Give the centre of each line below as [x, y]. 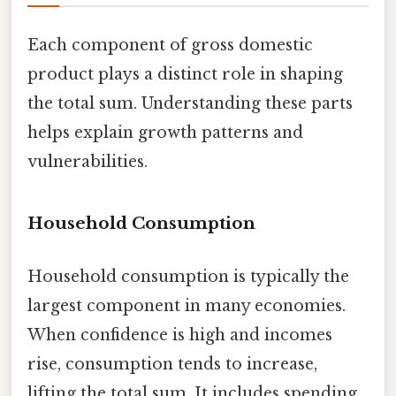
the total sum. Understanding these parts [190, 103]
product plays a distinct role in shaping [185, 74]
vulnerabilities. [88, 161]
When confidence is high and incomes [180, 335]
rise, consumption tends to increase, [172, 364]
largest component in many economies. [187, 305]
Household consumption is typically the [188, 276]
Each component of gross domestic [170, 45]
